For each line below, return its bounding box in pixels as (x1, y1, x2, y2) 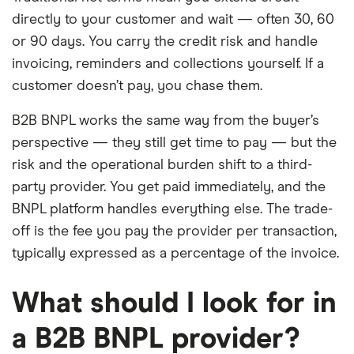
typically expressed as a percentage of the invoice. (12, 247, 339, 262)
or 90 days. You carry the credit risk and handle (12, 35, 318, 50)
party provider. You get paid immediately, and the (12, 180, 326, 195)
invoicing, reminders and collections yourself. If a (12, 57, 324, 72)
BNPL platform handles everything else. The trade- (12, 202, 333, 217)
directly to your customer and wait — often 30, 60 (12, 13, 334, 28)
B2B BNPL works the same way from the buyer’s (12, 114, 319, 129)
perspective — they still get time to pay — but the (12, 136, 337, 151)
